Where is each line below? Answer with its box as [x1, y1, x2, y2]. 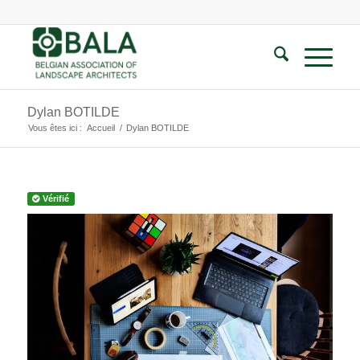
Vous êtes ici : [27, 123, 82, 133]
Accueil [86, 123, 115, 133]
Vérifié [40, 194, 70, 203]
